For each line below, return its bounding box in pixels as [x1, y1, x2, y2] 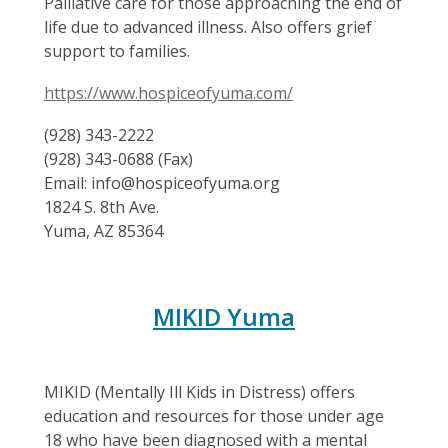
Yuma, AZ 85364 [44, 220, 163, 242]
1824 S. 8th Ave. [44, 196, 159, 218]
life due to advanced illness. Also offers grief [44, 16, 372, 38]
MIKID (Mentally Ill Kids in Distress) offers [44, 381, 355, 403]
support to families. [44, 40, 190, 62]
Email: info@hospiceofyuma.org [44, 172, 280, 194]
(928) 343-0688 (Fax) [44, 148, 193, 170]
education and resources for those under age [44, 405, 384, 427]
